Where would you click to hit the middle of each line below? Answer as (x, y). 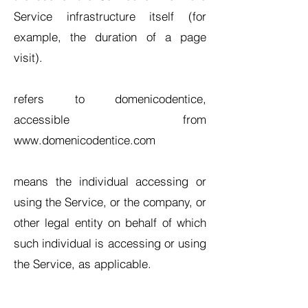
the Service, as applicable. (82, 264)
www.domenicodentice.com (85, 140)
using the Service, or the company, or (110, 202)
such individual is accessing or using (110, 243)
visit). (28, 57)
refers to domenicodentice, (110, 99)
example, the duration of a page (110, 37)
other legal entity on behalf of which (110, 222)
